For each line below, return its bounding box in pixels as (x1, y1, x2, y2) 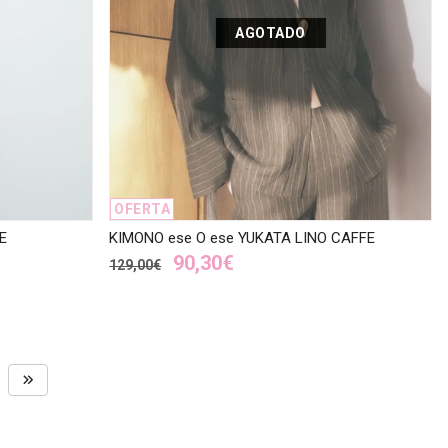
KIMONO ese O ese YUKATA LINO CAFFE (109, 229, 376, 248)
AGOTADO (235, 24, 306, 41)
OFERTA (114, 201, 171, 218)
